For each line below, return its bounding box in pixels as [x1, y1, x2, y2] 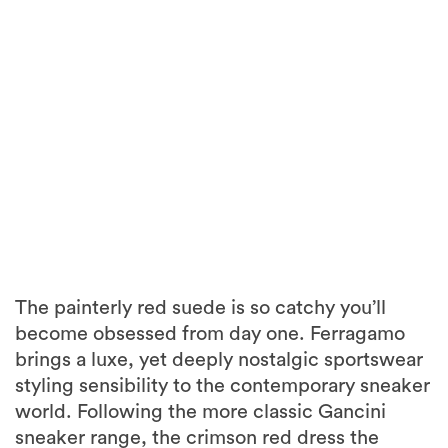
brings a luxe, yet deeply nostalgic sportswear [15, 350, 423, 371]
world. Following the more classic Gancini [15, 402, 386, 423]
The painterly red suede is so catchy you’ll [15, 298, 386, 319]
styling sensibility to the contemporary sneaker [15, 376, 430, 397]
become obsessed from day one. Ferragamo [15, 324, 405, 345]
